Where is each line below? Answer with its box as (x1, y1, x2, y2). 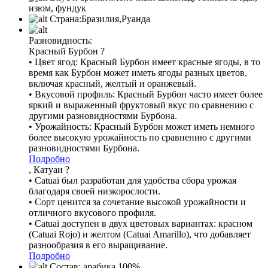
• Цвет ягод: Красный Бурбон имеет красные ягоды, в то (29, 56, 260, 67)
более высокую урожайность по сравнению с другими (29, 132, 251, 142)
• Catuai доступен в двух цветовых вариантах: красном (29, 218, 252, 229)
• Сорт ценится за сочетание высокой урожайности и (29, 196, 246, 207)
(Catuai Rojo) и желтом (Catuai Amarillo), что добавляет (29, 229, 251, 239)
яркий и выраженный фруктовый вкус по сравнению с (29, 99, 254, 110)
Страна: (50, 13, 81, 24)
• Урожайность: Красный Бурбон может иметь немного (29, 121, 255, 132)
